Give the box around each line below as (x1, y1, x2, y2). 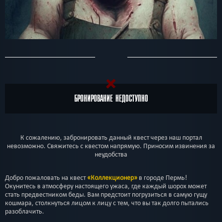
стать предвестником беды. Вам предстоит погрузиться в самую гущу (5, 190, 207, 199)
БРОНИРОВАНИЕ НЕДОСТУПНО (74, 93, 148, 104)
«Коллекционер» (87, 173, 137, 182)
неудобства (95, 150, 127, 159)
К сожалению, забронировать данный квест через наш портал (20, 133, 202, 142)
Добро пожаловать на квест (5, 173, 87, 182)
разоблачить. (5, 207, 44, 216)
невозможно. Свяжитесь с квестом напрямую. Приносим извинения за (7, 141, 215, 150)
